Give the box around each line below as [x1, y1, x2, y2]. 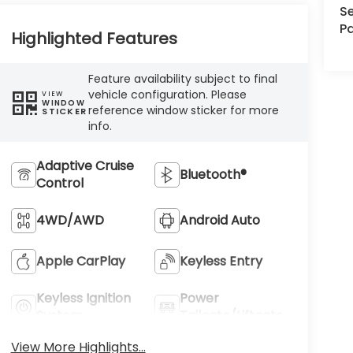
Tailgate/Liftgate [180, 307, 284, 325]
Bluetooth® [180, 165, 247, 184]
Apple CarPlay [35, 252, 125, 271]
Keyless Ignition [35, 289, 131, 308]
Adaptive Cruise [35, 157, 134, 176]
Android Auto [180, 211, 261, 230]
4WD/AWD [35, 211, 104, 230]
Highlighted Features [10, 28, 177, 50]
